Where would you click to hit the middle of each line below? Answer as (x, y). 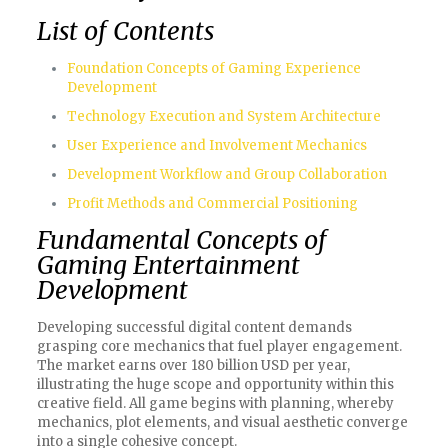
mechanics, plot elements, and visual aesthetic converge (222, 422)
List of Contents (125, 31)
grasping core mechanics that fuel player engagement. (219, 346)
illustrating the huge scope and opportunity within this (215, 384)
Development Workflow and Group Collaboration (226, 174)
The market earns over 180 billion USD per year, (193, 365)
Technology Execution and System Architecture (223, 116)
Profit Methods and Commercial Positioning (212, 203)
